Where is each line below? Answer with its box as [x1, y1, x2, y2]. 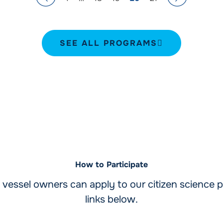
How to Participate [75, 159, 148, 170]
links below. [85, 193, 138, 206]
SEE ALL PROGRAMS [60, 38, 157, 49]
